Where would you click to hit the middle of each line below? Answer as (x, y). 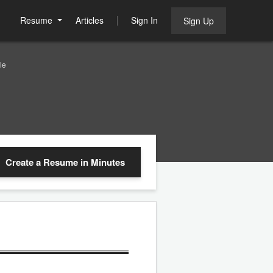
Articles (90, 20)
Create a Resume (43, 162)
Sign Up (199, 21)
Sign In (144, 20)
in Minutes (103, 162)
